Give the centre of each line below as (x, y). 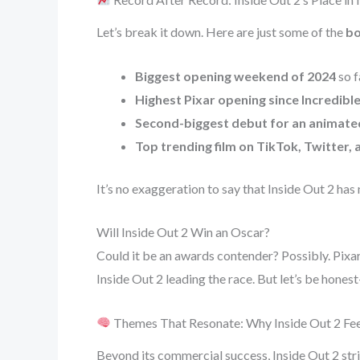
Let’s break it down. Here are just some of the (221, 32)
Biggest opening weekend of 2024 (235, 76)
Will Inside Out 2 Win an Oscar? (183, 232)
